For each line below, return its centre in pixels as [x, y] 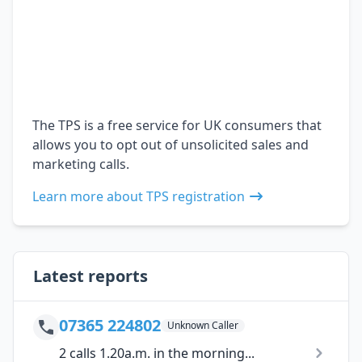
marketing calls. [81, 164]
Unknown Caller [203, 325]
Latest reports [90, 276]
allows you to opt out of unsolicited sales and [170, 144]
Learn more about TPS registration [139, 196]
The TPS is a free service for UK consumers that [177, 125]
